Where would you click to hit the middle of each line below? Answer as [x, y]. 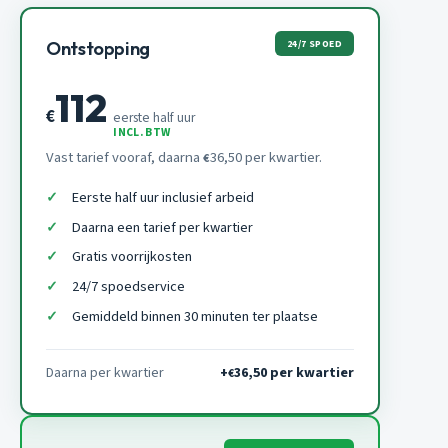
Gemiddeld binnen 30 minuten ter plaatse [194, 316]
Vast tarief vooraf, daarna [124, 158]
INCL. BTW [142, 133]
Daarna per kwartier [105, 373]
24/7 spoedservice [128, 287]
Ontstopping [98, 49]
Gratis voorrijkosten [131, 257]
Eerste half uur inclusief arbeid [162, 198]
